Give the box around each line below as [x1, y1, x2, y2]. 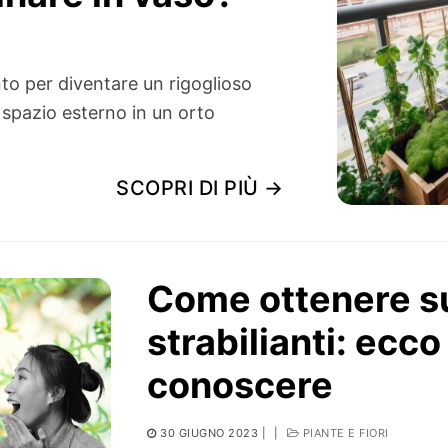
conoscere [147, 363, 334, 408]
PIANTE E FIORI [299, 426, 389, 441]
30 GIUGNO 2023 [160, 426, 259, 441]
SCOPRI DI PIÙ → [116, 176, 284, 201]
